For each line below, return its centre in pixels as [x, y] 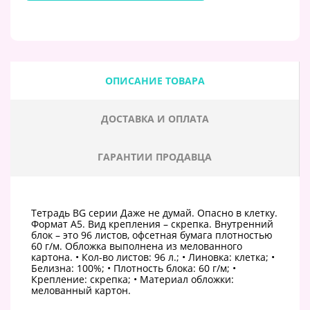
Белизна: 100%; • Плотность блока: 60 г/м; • [134, 268]
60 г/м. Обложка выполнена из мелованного [137, 246]
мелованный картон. [81, 290]
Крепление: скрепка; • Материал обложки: [133, 279]
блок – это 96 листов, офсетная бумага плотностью [152, 235]
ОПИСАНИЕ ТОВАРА [155, 80]
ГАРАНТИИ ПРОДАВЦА [155, 156]
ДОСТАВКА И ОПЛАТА [155, 118]
